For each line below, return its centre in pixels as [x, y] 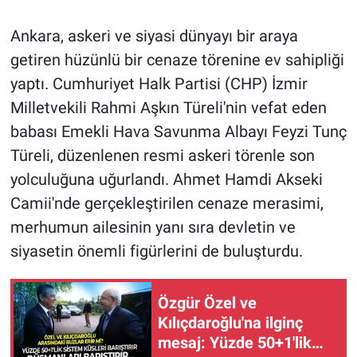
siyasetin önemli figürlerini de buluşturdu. [156, 251]
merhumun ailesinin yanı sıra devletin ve [153, 227]
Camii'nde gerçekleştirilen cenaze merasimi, [167, 203]
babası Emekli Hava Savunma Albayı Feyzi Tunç [178, 131]
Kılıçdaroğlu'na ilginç [230, 323]
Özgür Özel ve [207, 303]
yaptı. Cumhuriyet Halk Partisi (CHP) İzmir [159, 83]
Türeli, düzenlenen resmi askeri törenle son [162, 155]
